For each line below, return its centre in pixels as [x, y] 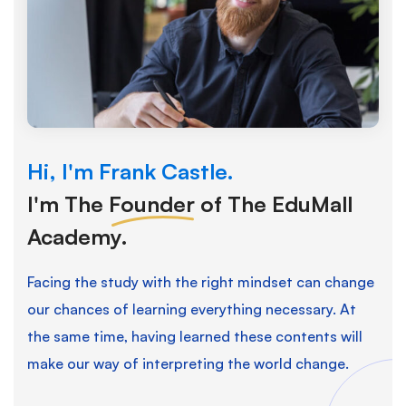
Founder [152, 203]
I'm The [68, 203]
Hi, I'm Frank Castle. [130, 171]
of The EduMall [274, 203]
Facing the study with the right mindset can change [201, 281]
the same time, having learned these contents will [195, 336]
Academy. [77, 236]
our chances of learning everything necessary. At [192, 309]
